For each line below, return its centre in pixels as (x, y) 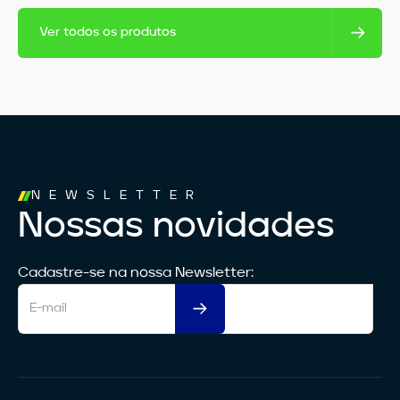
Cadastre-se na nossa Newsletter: (136, 273)
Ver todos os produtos (108, 33)
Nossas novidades (176, 226)
